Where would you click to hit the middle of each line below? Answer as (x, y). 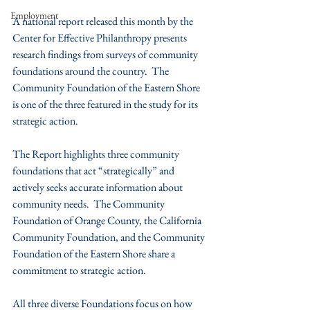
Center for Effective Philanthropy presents (101, 38)
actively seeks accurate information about (99, 187)
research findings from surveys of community (106, 54)
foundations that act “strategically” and (94, 171)
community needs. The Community (90, 204)
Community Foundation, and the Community (110, 237)
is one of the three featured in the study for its (106, 104)
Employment (34, 15)
